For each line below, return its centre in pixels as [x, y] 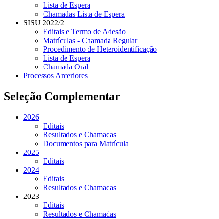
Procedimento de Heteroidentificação [100, 49]
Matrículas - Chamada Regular [90, 41]
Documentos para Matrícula [86, 143]
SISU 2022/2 [44, 23]
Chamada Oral [66, 67]
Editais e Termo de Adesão [84, 32]
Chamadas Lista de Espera [84, 14]
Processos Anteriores [55, 76]
